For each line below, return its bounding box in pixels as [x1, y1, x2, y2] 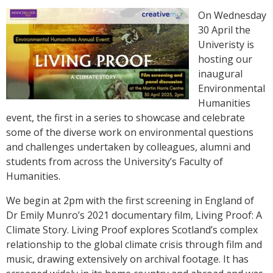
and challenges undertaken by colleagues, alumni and [6, 140, 250, 154]
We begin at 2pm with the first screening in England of [6, 193, 254, 207]
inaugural [198, 66, 243, 80]
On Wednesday [198, 8, 266, 22]
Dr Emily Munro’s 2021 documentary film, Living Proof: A [6, 208, 262, 222]
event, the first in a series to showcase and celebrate [6, 110, 245, 124]
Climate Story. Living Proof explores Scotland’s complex [6, 222, 258, 236]
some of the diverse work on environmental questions [6, 125, 253, 139]
